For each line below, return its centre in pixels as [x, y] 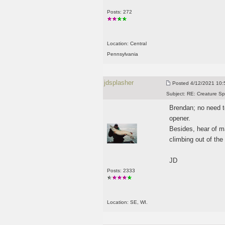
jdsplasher [119, 83]
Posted [180, 83]
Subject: [176, 94]
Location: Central [127, 43]
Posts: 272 [119, 12]
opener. [181, 118]
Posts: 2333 [121, 170]
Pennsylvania [122, 54]
